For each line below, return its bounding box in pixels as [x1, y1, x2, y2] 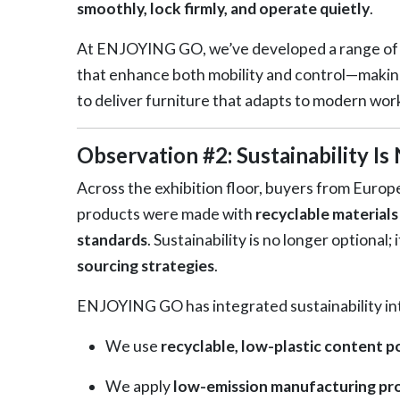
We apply [104, 376, 173, 396]
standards [76, 229, 147, 249]
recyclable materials [254, 204, 398, 223]
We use [104, 336, 161, 355]
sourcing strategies [76, 255, 214, 275]
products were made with [76, 204, 255, 223]
